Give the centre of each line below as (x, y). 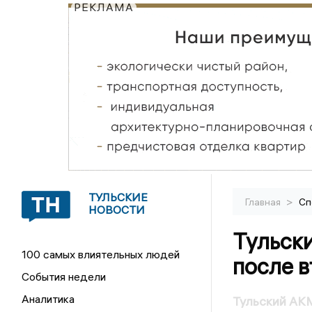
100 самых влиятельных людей (101, 254)
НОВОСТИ (117, 210)
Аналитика (48, 299)
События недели (64, 276)
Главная (264, 202)
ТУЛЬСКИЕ (118, 197)
